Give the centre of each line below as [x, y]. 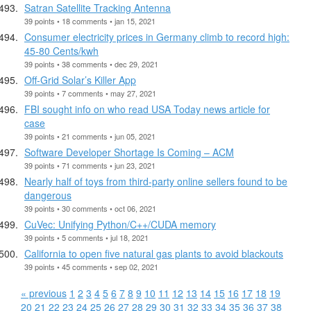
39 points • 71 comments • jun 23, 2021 [90, 165]
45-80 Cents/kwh [61, 50]
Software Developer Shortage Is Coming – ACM [129, 152]
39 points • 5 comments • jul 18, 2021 [86, 237]
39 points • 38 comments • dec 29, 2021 [91, 64]
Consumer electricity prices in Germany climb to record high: [157, 36]
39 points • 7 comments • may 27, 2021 [90, 93]
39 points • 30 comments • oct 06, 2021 [90, 208]
